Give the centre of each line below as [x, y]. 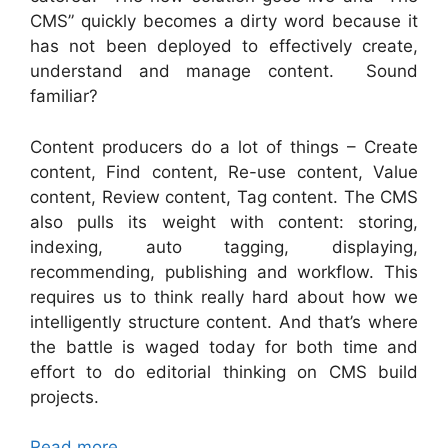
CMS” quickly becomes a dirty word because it [224, 21]
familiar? [64, 96]
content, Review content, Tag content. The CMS [224, 196]
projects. [64, 396]
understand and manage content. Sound [224, 71]
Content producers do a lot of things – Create [224, 146]
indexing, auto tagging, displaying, [224, 246]
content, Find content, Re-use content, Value [224, 171]
